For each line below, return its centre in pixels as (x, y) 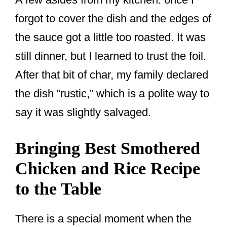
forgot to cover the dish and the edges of (113, 19)
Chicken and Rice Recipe (108, 169)
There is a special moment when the (103, 219)
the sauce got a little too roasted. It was (110, 37)
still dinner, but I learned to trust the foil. (111, 56)
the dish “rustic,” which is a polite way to (112, 94)
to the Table (58, 189)
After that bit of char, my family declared (112, 75)
